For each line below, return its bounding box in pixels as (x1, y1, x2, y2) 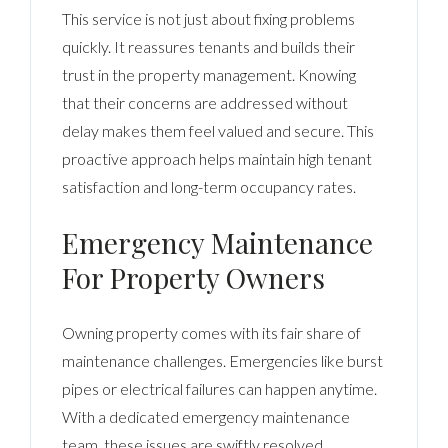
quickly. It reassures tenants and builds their (62, 36, 356, 56)
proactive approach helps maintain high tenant (62, 148, 373, 168)
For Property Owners (62, 258, 326, 296)
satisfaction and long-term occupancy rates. (62, 176, 357, 196)
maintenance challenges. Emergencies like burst (62, 350, 384, 370)
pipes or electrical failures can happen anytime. (62, 378, 378, 398)
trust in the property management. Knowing (62, 64, 357, 84)
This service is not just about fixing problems (62, 8, 356, 28)
